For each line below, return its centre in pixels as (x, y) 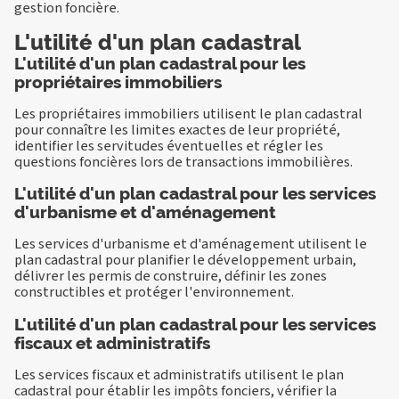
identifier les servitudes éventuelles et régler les (169, 146)
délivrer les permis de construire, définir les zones (171, 276)
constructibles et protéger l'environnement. (154, 292)
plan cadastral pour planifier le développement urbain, (185, 260)
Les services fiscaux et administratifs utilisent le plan (179, 374)
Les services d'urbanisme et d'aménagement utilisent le (191, 244)
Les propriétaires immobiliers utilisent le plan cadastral (188, 114)
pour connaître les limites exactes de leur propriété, (177, 130)
